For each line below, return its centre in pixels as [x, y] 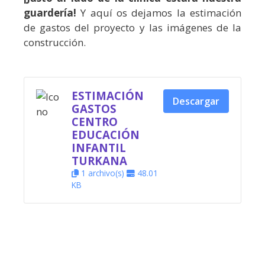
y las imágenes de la [190, 28]
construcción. [55, 42]
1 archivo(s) [103, 173]
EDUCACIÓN [106, 134]
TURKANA [99, 160]
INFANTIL [99, 147]
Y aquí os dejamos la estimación [159, 13]
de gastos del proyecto [82, 28]
